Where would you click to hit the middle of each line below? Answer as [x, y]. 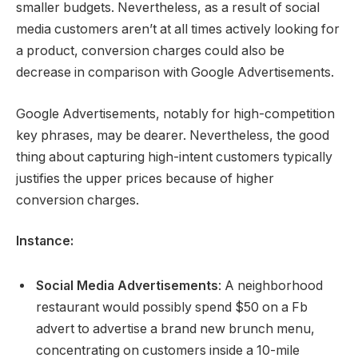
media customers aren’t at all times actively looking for [178, 30]
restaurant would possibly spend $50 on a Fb [172, 308]
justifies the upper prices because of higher [145, 178]
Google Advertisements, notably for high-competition [175, 113]
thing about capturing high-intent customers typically [174, 157]
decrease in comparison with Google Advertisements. [175, 73]
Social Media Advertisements [127, 286]
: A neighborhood [270, 286]
